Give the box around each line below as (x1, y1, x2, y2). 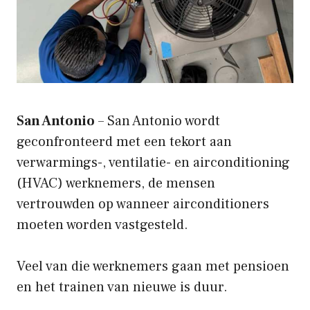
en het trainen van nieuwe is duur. (17, 277, 228, 296)
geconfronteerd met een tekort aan (17, 132, 232, 151)
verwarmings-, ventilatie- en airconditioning (17, 153, 290, 172)
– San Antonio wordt (95, 111, 220, 130)
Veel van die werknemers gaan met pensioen (17, 257, 289, 275)
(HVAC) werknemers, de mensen (17, 174, 215, 192)
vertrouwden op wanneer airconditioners (17, 194, 269, 213)
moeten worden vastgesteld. (17, 215, 188, 234)
